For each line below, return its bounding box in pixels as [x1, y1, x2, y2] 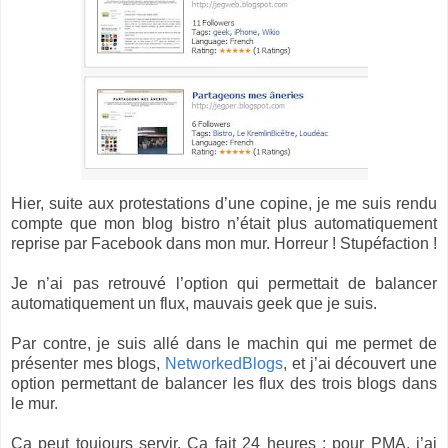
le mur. [11, 394, 58, 412]
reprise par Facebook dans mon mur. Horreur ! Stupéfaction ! [11, 234, 437, 252]
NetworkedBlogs [165, 354, 284, 372]
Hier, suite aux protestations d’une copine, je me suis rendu [11, 194, 437, 212]
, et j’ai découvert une [283, 354, 438, 372]
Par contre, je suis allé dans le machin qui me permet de [11, 334, 437, 352]
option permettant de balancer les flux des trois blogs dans [11, 374, 437, 392]
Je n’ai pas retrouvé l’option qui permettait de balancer [11, 274, 437, 292]
